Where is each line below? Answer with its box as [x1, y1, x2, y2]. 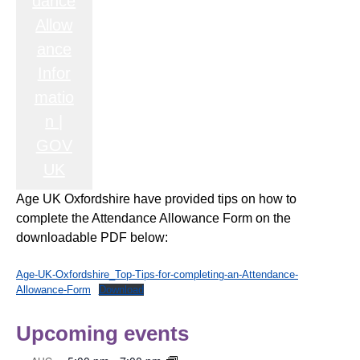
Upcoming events [16, 322, 189, 346]
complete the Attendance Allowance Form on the [16, 211, 291, 226]
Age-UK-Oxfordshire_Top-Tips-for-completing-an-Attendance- [16, 268, 298, 281]
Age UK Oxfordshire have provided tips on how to [16, 192, 297, 207]
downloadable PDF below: [16, 231, 168, 245]
